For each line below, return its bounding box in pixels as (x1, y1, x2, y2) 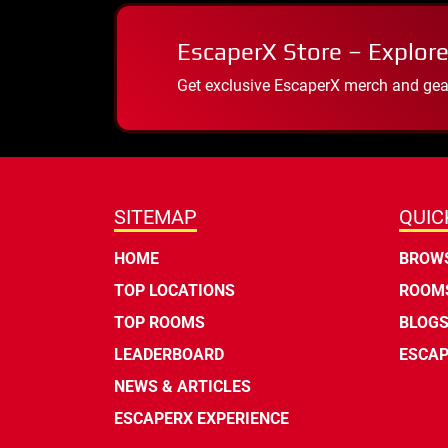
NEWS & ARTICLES (114, 377, 251, 397)
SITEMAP (114, 205, 197, 230)
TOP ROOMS (114, 313, 205, 333)
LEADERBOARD (114, 345, 224, 365)
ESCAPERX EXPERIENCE (114, 409, 289, 429)
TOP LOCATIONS (114, 281, 235, 301)
